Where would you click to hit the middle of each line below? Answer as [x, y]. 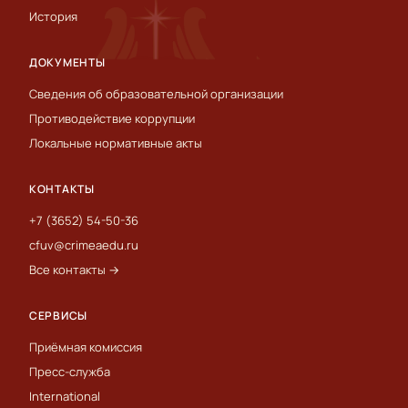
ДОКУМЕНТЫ [67, 62]
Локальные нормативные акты [116, 143]
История [53, 16]
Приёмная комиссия [86, 347]
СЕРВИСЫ [59, 315]
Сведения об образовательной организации [156, 93]
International [65, 396]
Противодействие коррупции [112, 118]
